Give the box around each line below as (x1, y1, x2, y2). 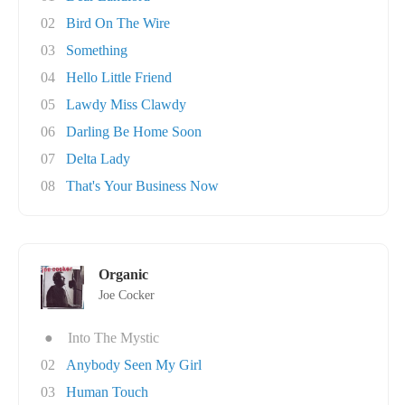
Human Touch (66, 384, 148, 400)
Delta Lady (66, 151, 130, 166)
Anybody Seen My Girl (66, 357, 202, 372)
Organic (99, 267, 148, 282)
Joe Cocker (99, 288, 155, 302)
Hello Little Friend (66, 70, 172, 85)
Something (66, 42, 127, 58)
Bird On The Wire (66, 15, 170, 31)
